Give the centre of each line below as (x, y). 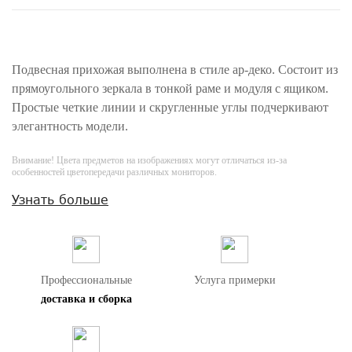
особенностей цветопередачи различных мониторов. (114, 172)
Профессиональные (86, 280)
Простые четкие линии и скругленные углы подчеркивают (170, 107)
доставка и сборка (86, 299)
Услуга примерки (235, 280)
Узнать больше (60, 199)
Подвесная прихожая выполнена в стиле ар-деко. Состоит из (175, 70)
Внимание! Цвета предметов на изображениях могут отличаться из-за (149, 160)
